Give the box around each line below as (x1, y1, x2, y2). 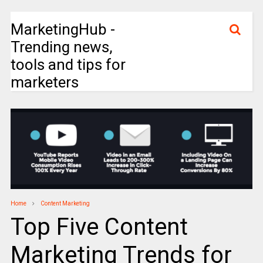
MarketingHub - (10, 21, 115, 38)
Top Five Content (10, 213, 188, 241)
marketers (10, 73, 79, 91)
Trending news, (10, 38, 113, 56)
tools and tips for (10, 56, 126, 73)
